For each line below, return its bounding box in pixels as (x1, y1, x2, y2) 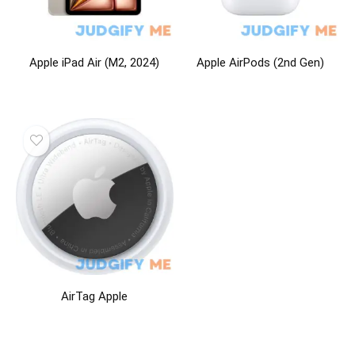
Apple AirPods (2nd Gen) (196, 55, 324, 70)
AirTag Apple (61, 289, 128, 304)
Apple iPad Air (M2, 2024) (29, 55, 160, 70)
